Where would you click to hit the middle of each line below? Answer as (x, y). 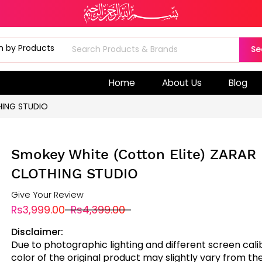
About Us (182, 82)
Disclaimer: (37, 232)
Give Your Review (47, 194)
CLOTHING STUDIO (74, 173)
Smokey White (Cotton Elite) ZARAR (133, 154)
